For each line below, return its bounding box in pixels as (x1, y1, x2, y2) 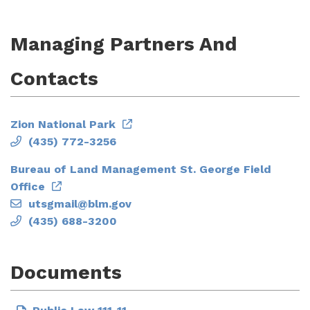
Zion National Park (10, 117, 116, 131)
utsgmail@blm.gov (28, 197, 131, 210)
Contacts (10, 66, 98, 90)
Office (10, 179, 45, 193)
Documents (10, 260, 122, 284)
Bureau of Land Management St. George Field (10, 162, 271, 176)
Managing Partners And (10, 32, 237, 55)
